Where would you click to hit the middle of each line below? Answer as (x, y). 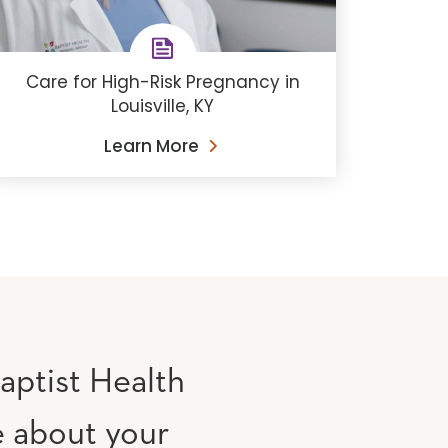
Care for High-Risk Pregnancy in (162, 82)
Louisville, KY (163, 106)
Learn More (151, 146)
